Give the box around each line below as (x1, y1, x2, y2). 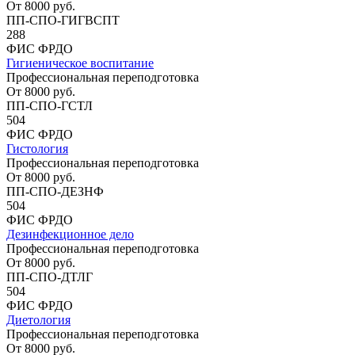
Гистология (6, 141, 68, 155)
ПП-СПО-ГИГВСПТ (6, 13, 120, 27)
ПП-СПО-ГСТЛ (6, 98, 93, 113)
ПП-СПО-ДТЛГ (6, 269, 93, 284)
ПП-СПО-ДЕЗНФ (6, 184, 104, 198)
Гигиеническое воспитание (6, 55, 154, 70)
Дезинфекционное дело (6, 227, 134, 241)
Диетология (6, 312, 71, 326)
